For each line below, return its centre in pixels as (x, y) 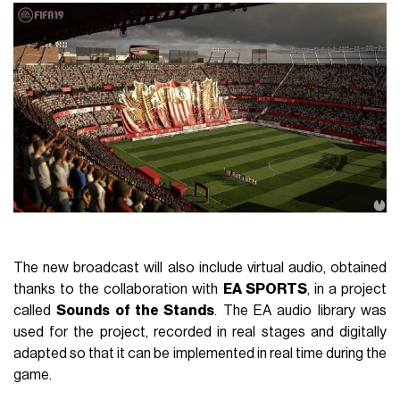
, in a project (346, 290)
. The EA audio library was (300, 311)
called (35, 311)
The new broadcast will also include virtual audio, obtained (200, 268)
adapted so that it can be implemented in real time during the (200, 354)
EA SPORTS (265, 290)
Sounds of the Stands (136, 311)
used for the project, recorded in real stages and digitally (200, 333)
